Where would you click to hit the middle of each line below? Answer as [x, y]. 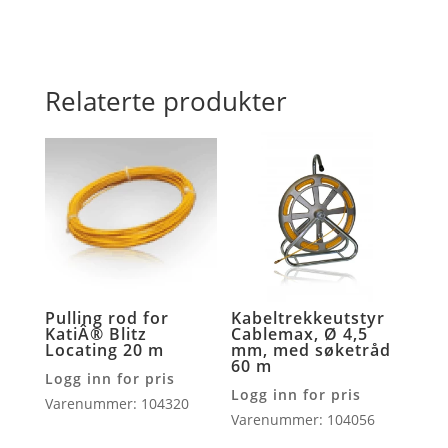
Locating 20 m [104, 350]
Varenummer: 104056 [303, 420]
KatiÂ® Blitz [95, 334]
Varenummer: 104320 [116, 404]
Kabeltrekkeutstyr [308, 318]
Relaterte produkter [165, 101]
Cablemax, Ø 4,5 [300, 334]
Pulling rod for [106, 318]
